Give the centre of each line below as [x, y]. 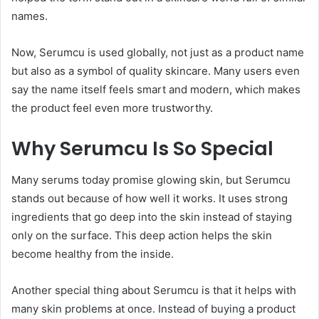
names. [30, 16]
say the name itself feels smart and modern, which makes [156, 89]
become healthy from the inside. [93, 254]
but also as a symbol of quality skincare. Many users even [156, 70]
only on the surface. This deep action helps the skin [142, 236]
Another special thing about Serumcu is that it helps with [154, 291]
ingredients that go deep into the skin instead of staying [152, 217]
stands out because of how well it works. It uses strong [150, 199]
